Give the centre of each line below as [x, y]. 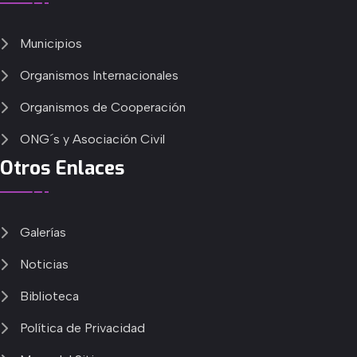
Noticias [44, 264]
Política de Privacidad [82, 328]
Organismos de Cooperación [103, 107]
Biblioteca [49, 296]
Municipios [51, 43]
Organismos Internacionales [99, 75]
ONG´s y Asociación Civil [92, 139]
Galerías [43, 232]
